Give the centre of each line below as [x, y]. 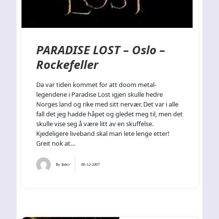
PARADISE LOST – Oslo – [101, 50]
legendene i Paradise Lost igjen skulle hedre [100, 95]
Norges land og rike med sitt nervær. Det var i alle [108, 104]
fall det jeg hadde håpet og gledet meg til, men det [110, 114]
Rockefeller [67, 65]
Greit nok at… [56, 143]
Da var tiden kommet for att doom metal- [97, 85]
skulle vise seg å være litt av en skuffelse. [95, 124]
